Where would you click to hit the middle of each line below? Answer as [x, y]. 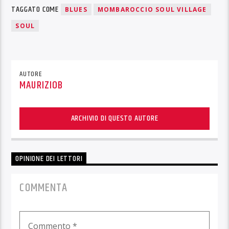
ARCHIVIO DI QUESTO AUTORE [114, 119]
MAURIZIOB [41, 86]
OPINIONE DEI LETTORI [49, 159]
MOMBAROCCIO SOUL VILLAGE [152, 9]
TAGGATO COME [36, 9]
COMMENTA [44, 188]
